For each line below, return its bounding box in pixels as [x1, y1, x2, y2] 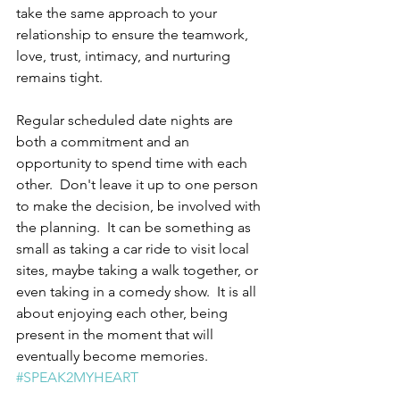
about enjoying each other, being [16, 304, 231, 321]
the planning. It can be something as [16, 219, 254, 236]
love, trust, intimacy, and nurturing [16, 47, 234, 64]
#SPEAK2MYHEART [16, 369, 138, 386]
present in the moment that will [16, 326, 217, 343]
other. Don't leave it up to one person [16, 176, 262, 193]
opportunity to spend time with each [16, 154, 251, 171]
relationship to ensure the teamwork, [16, 26, 252, 43]
